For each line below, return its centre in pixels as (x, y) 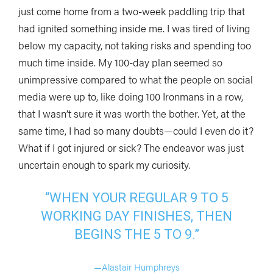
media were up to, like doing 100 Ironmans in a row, (131, 96)
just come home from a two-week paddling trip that (132, 11)
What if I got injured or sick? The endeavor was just (131, 147)
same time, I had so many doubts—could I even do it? (136, 130)
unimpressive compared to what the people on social (136, 79)
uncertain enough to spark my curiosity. (104, 164)
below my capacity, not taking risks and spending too (135, 45)
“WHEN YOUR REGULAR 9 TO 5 (136, 197)
